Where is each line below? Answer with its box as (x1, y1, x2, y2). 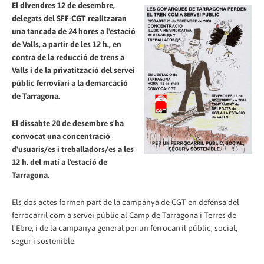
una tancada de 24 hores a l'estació (12, 26, 136, 36)
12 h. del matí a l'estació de (12, 157, 107, 167)
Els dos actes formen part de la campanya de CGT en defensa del (12, 197, 239, 207)
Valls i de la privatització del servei (12, 65, 135, 75)
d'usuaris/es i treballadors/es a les (12, 144, 134, 154)
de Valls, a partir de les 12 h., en (12, 39, 121, 49)
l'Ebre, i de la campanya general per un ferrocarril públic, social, (12, 223, 237, 233)
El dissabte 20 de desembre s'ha (12, 118, 124, 128)
